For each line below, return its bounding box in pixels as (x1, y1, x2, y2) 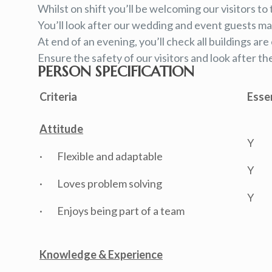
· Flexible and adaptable (39, 149, 163, 163)
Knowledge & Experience (39, 248, 163, 261)
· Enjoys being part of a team (39, 204, 185, 217)
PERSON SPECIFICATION (38, 63, 194, 81)
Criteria (39, 90, 77, 103)
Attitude (39, 122, 83, 135)
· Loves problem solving (39, 177, 162, 190)
